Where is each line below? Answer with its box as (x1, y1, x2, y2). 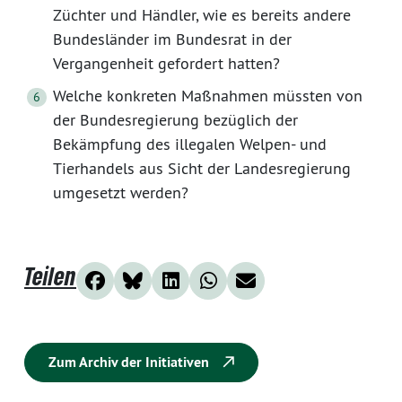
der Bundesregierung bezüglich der (53, 109, 298, 131)
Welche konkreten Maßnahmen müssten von (53, 85, 363, 107)
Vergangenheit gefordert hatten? (53, 53, 280, 74)
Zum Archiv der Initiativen (48, 353, 213, 372)
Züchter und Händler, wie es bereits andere (53, 4, 351, 26)
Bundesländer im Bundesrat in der (53, 29, 292, 50)
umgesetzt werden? (53, 182, 188, 204)
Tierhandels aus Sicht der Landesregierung (53, 158, 351, 179)
